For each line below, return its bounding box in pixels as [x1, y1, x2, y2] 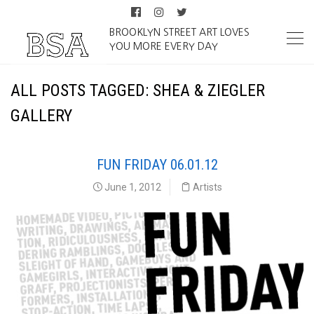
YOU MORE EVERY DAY [109, 41, 219, 51]
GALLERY [11, 106, 72, 125]
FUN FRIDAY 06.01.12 [96, 156, 218, 173]
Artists [192, 182, 222, 193]
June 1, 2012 [102, 182, 161, 193]
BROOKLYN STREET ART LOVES [109, 27, 250, 37]
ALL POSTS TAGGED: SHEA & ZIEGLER [11, 81, 265, 100]
